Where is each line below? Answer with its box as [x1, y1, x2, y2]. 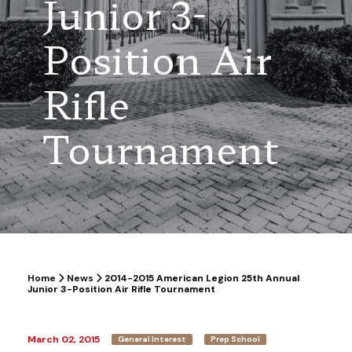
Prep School [211, 334, 260, 344]
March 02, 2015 [27, 333, 100, 346]
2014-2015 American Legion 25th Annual [102, 272, 299, 284]
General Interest [118, 334, 186, 344]
